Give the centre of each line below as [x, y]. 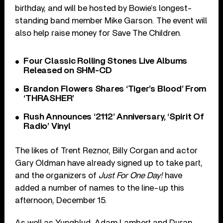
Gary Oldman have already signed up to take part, [109, 163]
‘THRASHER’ [49, 98]
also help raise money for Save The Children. [99, 33]
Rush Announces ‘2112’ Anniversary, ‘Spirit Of [114, 117]
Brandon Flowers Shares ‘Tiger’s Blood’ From [115, 89]
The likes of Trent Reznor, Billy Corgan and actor [107, 150]
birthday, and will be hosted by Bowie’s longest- [104, 8]
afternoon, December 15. [61, 200]
